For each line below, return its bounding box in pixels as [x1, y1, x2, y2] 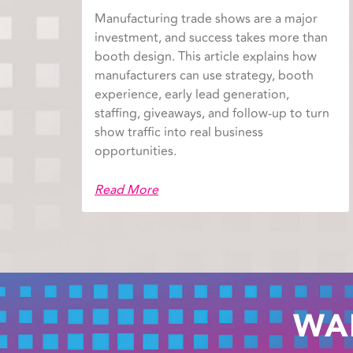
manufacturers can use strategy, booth [95, 66, 314, 86]
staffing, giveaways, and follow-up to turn [95, 104, 329, 124]
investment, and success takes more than [95, 28, 328, 48]
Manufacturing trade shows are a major [95, 9, 318, 29]
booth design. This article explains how [95, 47, 317, 67]
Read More [95, 180, 158, 200]
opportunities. [95, 142, 176, 162]
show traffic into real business [95, 123, 263, 143]
